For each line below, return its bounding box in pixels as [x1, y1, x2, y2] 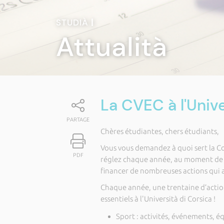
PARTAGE [66, 116, 90, 122]
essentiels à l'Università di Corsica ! [100, 194, 217, 203]
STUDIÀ [56, 17, 91, 28]
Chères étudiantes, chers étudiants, [100, 127, 219, 135]
